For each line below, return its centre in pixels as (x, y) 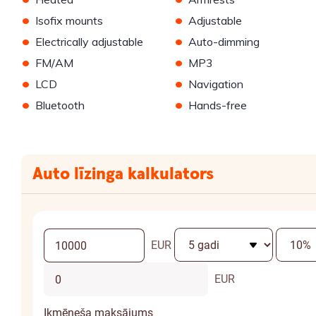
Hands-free (217, 105)
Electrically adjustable (89, 42)
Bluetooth (60, 105)
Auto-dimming (224, 42)
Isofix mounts (69, 21)
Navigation (215, 84)
